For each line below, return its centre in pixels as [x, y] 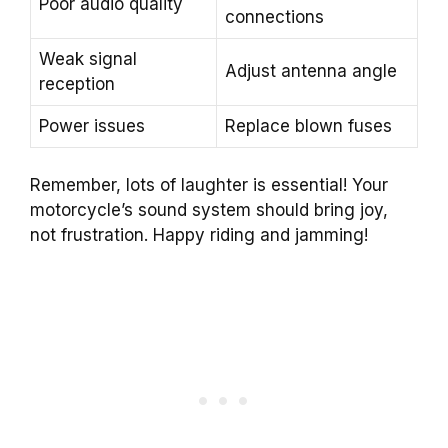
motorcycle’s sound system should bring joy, [209, 210]
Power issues [92, 125]
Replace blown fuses [308, 125]
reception [77, 83]
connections [274, 16]
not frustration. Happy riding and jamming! [199, 235]
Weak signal [88, 58]
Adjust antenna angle [311, 70]
